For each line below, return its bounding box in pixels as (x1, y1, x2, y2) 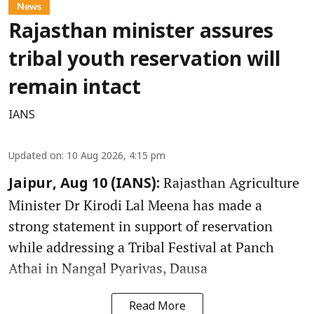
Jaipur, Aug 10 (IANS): (8, 175, 160, 193)
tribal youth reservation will (8, 48, 280, 73)
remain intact (8, 76, 141, 101)
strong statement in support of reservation (8, 216, 273, 235)
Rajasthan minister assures (8, 20, 273, 45)
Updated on (8, 150, 62, 163)
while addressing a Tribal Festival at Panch (8, 237, 274, 257)
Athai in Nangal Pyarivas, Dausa (8, 258, 207, 278)
